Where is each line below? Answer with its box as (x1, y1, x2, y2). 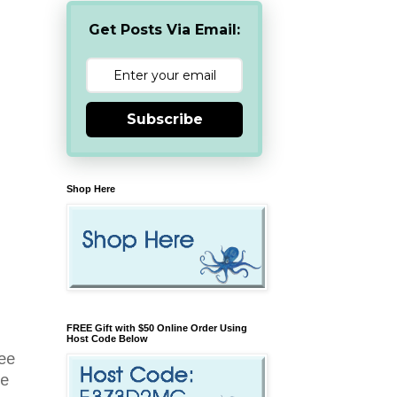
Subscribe (126, 110, 203, 128)
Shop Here (66, 183, 115, 194)
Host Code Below (66, 332, 148, 344)
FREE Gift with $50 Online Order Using (66, 322, 247, 333)
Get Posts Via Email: (89, 20, 240, 38)
